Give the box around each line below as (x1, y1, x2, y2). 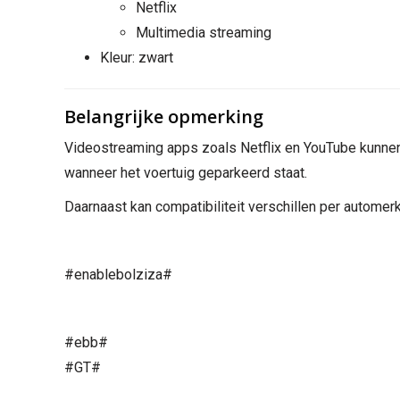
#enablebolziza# (64, 265, 172, 283)
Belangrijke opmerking (64, 104, 263, 129)
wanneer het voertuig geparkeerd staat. (64, 163, 307, 181)
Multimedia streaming (136, 23, 271, 41)
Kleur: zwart (100, 48, 173, 66)
